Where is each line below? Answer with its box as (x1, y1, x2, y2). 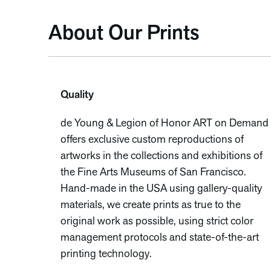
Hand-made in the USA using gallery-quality (60, 183, 262, 195)
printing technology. (60, 249, 152, 260)
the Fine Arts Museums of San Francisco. (60, 167, 246, 178)
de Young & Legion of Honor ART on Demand (60, 118, 269, 129)
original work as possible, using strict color (60, 216, 253, 227)
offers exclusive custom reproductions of (60, 134, 244, 146)
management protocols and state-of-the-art (60, 232, 259, 244)
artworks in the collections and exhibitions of (60, 151, 263, 162)
